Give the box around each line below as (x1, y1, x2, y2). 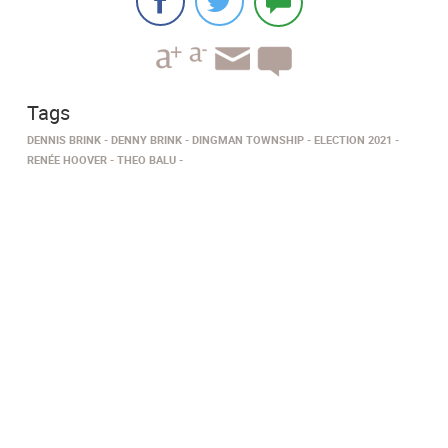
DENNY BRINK (111, 132, 182, 147)
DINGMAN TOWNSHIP (192, 132, 304, 147)
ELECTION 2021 (314, 132, 392, 147)
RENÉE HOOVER (27, 152, 107, 167)
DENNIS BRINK (27, 132, 101, 147)
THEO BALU (117, 152, 176, 167)
